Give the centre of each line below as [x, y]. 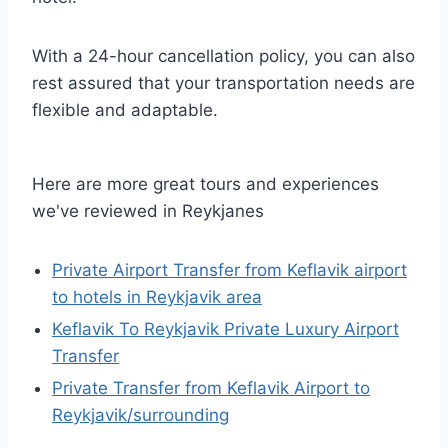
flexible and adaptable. [125, 110]
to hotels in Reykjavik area [157, 297]
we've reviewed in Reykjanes [148, 211]
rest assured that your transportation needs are [223, 83]
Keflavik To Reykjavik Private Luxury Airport [225, 329]
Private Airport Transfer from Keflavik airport [229, 270]
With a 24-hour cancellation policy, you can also [223, 56]
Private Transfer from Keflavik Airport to [211, 388]
